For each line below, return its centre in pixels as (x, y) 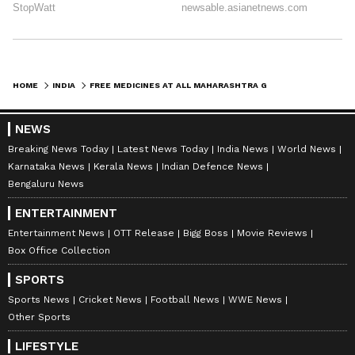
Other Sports (39, 317)
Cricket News (110, 300)
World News (307, 149)
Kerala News (123, 167)
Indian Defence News (212, 167)
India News (243, 149)
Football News (185, 300)
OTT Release (144, 233)
